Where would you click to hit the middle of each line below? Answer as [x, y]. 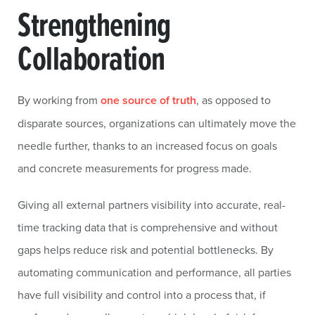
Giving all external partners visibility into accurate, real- [152, 205]
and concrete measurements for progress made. [135, 168]
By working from [59, 100]
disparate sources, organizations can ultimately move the [157, 123]
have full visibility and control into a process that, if [142, 295]
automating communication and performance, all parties [154, 272]
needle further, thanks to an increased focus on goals [147, 146]
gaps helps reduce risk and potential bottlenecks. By [146, 250]
